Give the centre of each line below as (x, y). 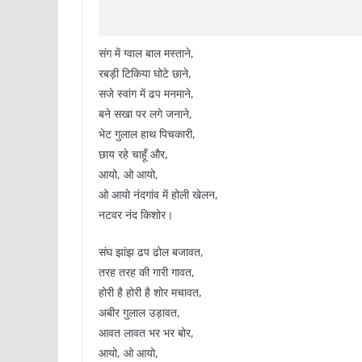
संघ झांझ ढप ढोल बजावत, (151, 252)
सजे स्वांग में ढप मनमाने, (146, 94)
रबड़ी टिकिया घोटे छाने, (145, 74)
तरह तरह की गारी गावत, (147, 272)
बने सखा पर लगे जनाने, (145, 114)
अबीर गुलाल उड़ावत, (139, 313)
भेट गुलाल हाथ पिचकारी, (147, 134)
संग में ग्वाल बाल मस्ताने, (146, 53)
